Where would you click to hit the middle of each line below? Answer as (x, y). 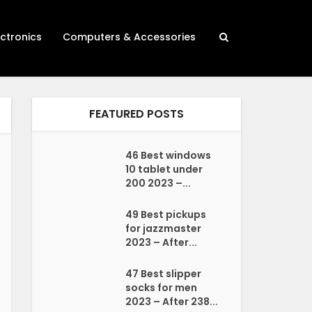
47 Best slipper (164, 274)
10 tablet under (164, 169)
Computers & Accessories (129, 37)
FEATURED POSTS (136, 114)
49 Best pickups (166, 214)
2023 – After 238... (172, 302)
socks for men (162, 288)
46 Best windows (169, 155)
